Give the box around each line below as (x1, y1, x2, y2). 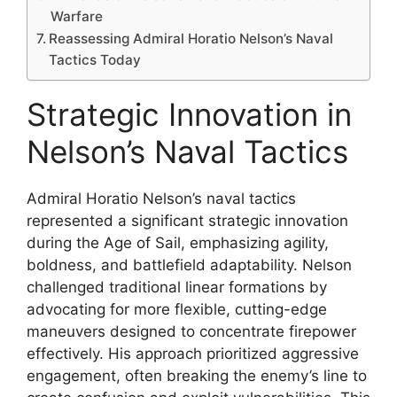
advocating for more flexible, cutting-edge (27, 300, 327, 318)
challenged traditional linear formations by (27, 277, 327, 296)
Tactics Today (49, 51, 142, 68)
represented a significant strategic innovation (27, 211, 348, 230)
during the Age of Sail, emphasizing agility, (27, 233, 329, 252)
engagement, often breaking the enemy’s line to (27, 366, 367, 385)
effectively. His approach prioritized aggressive (27, 344, 359, 362)
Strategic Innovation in (27, 95, 352, 133)
